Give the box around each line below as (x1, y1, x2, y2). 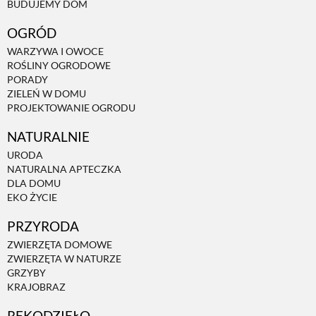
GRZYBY (7, 267, 46, 279)
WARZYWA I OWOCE (7, 45, 104, 58)
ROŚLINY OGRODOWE (7, 59, 111, 72)
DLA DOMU (7, 177, 61, 190)
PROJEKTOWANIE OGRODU (7, 102, 135, 114)
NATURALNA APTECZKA (7, 163, 121, 176)
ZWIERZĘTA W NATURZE (7, 253, 121, 265)
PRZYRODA (7, 218, 79, 235)
